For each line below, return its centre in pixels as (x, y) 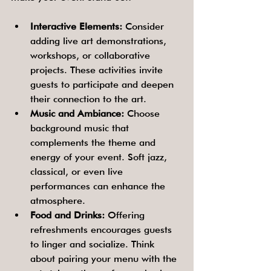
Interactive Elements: (76, 26)
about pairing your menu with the (105, 259)
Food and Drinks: (67, 215)
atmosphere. (58, 201)
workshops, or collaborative (92, 55)
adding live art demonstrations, (100, 41)
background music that (81, 128)
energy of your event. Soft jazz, (100, 157)
